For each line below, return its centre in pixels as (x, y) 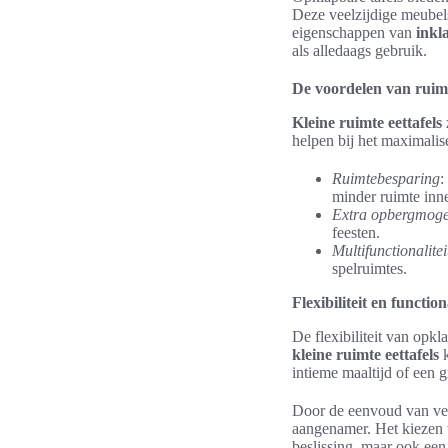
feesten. (356, 232)
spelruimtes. (369, 268)
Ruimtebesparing (386, 178)
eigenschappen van (354, 32)
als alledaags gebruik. (359, 50)
